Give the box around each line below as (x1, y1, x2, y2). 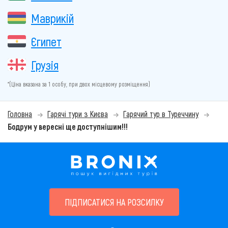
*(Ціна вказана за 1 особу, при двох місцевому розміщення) (8, 80, 150, 88)
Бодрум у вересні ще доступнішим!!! (8, 121, 128, 131)
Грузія (31, 57, 59, 72)
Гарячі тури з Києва (47, 108, 108, 119)
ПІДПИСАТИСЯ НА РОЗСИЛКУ (64, 196, 164, 208)
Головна (8, 108, 32, 119)
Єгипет (31, 34, 62, 49)
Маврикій (31, 10, 74, 25)
